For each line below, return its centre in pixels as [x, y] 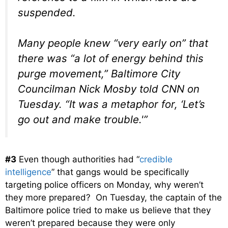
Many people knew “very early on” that [113, 43]
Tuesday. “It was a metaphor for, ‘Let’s [111, 104]
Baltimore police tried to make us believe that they [108, 210]
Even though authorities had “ [78, 159]
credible [156, 159]
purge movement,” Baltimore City [99, 74]
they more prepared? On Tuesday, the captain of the [113, 197]
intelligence [28, 172]
